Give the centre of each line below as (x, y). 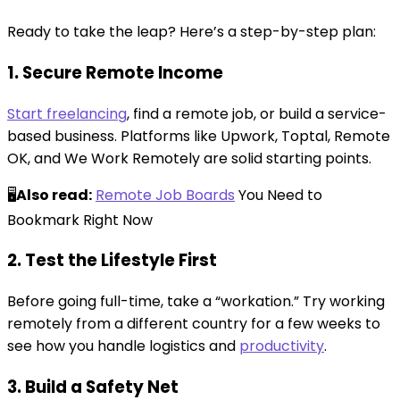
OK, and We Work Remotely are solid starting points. (189, 158)
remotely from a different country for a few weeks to (194, 324)
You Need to (279, 195)
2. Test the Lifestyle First (112, 261)
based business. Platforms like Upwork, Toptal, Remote (199, 136)
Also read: (54, 195)
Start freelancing (67, 113)
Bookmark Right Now (80, 220)
